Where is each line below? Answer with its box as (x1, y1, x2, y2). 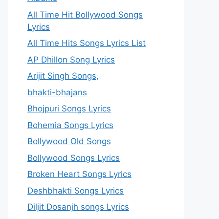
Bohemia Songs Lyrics (27, 120, 113, 130)
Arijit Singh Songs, (27, 71, 99, 81)
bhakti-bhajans (27, 87, 87, 97)
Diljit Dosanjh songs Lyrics (27, 202, 129, 212)
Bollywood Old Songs (27, 136, 111, 146)
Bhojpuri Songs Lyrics (27, 104, 111, 113)
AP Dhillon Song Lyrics (27, 54, 115, 65)
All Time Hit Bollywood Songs (27, 9, 143, 20)
